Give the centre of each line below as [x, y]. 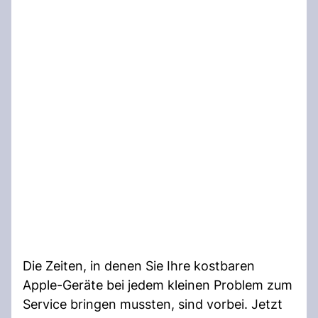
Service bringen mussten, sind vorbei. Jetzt [153, 304]
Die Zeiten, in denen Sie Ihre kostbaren [139, 265]
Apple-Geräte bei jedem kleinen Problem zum [158, 285]
